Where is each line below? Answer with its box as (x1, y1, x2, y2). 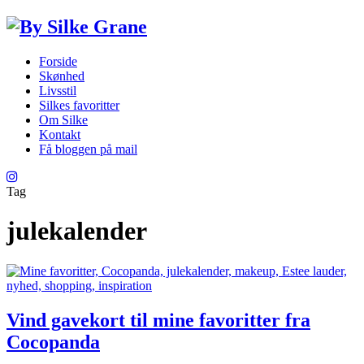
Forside (39, 54, 77, 68)
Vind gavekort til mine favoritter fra (6, 309, 310, 331)
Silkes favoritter (39, 97, 119, 112)
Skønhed (39, 68, 84, 83)
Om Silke (39, 112, 88, 127)
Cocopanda (6, 331, 100, 353)
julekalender (6, 216, 147, 246)
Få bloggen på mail (39, 141, 137, 156)
